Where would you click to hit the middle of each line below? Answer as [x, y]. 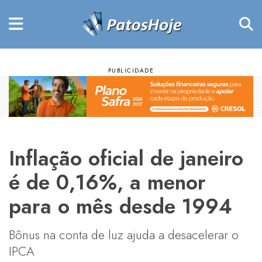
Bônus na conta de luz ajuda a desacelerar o [124, 235]
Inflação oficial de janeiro [126, 158]
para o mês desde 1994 [120, 206]
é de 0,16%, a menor [107, 182]
